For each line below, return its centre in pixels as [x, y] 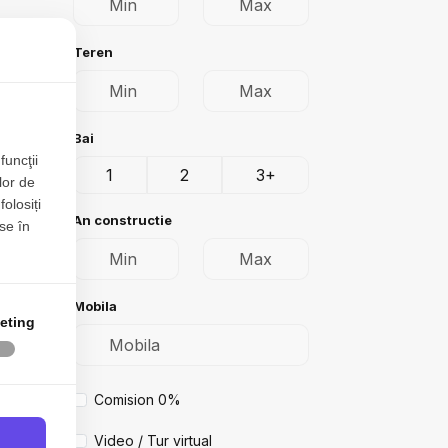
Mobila [95, 306]
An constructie [122, 220]
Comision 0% [137, 399]
